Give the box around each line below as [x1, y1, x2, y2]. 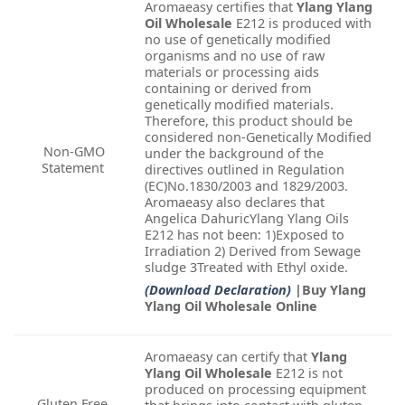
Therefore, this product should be [145, 111, 353, 129]
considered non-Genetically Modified [145, 127, 372, 146]
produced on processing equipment [145, 380, 366, 398]
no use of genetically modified [145, 30, 331, 48]
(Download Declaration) [145, 280, 291, 298]
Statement [41, 158, 104, 176]
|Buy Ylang [295, 280, 366, 298]
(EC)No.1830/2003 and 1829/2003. [145, 176, 348, 194]
